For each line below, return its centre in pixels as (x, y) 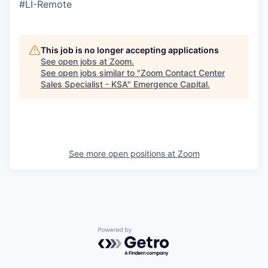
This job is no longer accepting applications (130, 50)
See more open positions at (123, 153)
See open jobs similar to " (91, 73)
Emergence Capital (170, 84)
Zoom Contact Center (183, 73)
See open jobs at (75, 61)
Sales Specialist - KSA (84, 84)
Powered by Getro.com (150, 233)
